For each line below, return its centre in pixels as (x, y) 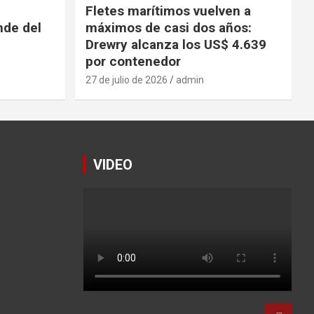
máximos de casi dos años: (168, 27)
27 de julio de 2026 (126, 80)
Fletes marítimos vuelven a (168, 11)
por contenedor (133, 61)
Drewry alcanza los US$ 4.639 (176, 44)
